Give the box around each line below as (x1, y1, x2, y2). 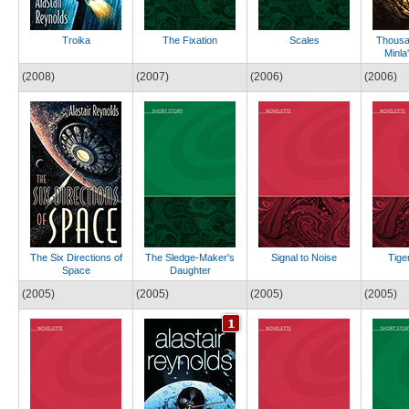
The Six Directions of (29, 252, 122, 263)
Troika (61, 35, 90, 46)
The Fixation (163, 35, 217, 46)
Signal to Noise (271, 252, 337, 263)
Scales (288, 35, 320, 46)
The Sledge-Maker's (145, 252, 235, 263)
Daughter (169, 265, 211, 276)
